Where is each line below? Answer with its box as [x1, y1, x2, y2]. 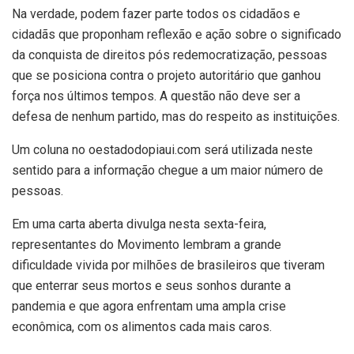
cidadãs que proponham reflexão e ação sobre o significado [12, 26, 341, 42]
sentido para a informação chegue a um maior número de [12, 162, 323, 178]
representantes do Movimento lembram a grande [12, 236, 281, 252]
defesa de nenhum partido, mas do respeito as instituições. [12, 108, 340, 124]
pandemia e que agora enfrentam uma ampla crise [12, 298, 286, 314]
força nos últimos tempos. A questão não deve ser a [12, 88, 300, 104]
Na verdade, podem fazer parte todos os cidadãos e [12, 6, 300, 21]
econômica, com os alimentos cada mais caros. [12, 318, 272, 334]
